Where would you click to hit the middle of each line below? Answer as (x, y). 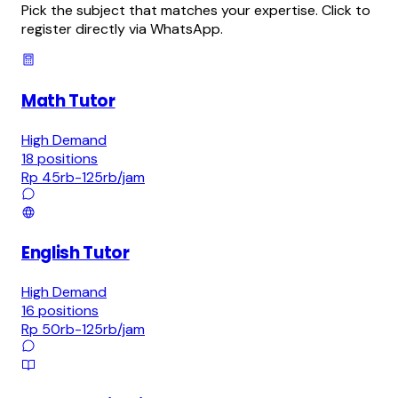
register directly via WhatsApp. (122, 29)
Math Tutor (68, 100)
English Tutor (76, 253)
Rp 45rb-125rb (69, 177)
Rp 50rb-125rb (69, 329)
